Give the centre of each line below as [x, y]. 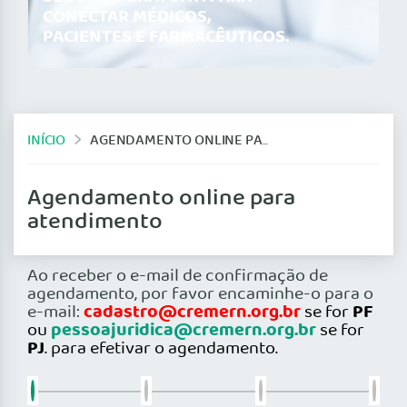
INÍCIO [47, 140]
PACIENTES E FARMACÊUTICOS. [166, 38]
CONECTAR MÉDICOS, [127, 18]
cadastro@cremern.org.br [192, 313]
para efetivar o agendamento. [164, 349]
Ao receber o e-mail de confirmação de [178, 277]
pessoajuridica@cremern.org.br [184, 331]
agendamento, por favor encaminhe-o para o [200, 295]
